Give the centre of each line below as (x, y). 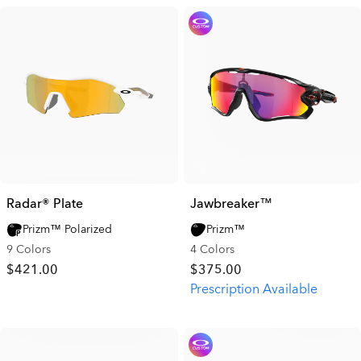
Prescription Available (253, 289)
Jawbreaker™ (231, 204)
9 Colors (29, 249)
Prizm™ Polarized (67, 229)
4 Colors (212, 249)
